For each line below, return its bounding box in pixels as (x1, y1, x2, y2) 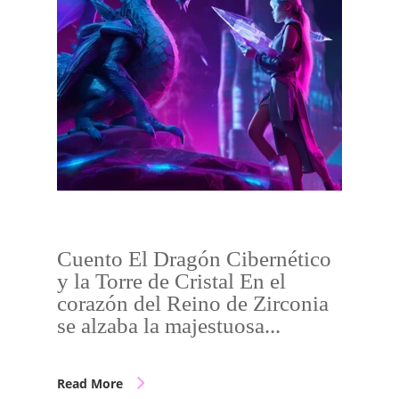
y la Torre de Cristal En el (57, 269, 286, 293)
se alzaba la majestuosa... (57, 313, 281, 338)
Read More (57, 375, 123, 392)
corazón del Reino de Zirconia (57, 291, 329, 315)
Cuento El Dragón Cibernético (57, 247, 331, 271)
